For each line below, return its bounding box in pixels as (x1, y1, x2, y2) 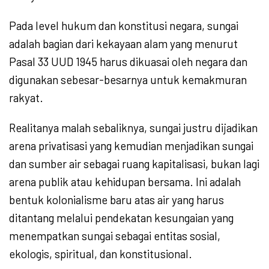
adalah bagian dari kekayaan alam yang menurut (9, 37, 238, 51)
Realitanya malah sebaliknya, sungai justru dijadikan (9, 121, 258, 135)
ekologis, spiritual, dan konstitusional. (9, 247, 192, 261)
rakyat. (9, 91, 43, 105)
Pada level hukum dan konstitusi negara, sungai (9, 19, 238, 33)
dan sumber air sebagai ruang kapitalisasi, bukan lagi (9, 157, 259, 171)
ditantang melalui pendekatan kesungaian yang (9, 211, 234, 225)
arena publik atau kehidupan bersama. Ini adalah (9, 175, 241, 189)
